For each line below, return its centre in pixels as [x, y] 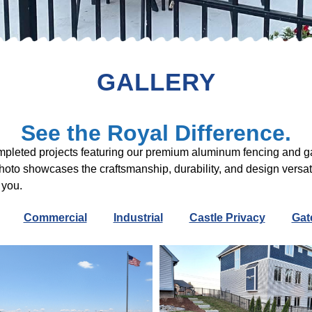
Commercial [55, 217]
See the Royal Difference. [156, 133]
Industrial [138, 217]
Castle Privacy [227, 217]
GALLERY [156, 82]
